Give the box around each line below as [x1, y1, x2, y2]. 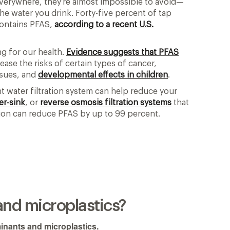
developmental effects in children [38, 70, 168, 79]
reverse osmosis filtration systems [40, 98, 171, 107]
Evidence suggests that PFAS [66, 48, 179, 56]
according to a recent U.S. [54, 20, 154, 29]
